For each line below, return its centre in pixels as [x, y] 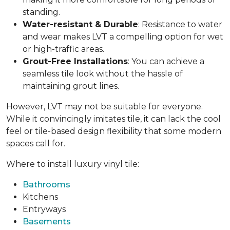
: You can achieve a [166, 62]
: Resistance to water [180, 25]
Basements [47, 222]
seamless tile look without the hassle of [103, 74]
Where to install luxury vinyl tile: [73, 164]
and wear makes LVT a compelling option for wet [123, 37]
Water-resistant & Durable [80, 25]
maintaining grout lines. [71, 86]
